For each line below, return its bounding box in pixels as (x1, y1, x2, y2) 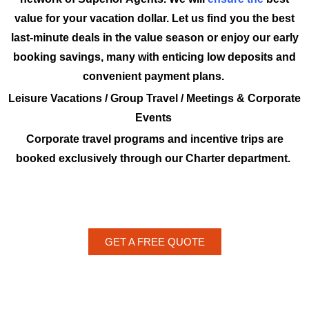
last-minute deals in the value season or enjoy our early (10, 32, 299, 44)
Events (134, 111, 175, 123)
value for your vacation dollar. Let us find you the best (14, 12, 295, 25)
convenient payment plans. (82, 70, 227, 83)
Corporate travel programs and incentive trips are (26, 132, 283, 145)
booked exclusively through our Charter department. (16, 152, 293, 164)
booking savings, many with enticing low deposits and (13, 51, 296, 63)
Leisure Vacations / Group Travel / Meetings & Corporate (8, 92, 301, 104)
